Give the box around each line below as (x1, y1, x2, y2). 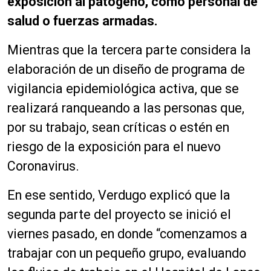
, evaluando (181, 245, 246, 261)
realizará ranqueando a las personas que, (7, 100, 244, 116)
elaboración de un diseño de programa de (7, 61, 245, 77)
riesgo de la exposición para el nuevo (7, 139, 221, 154)
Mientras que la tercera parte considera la (7, 42, 251, 57)
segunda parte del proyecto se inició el (7, 206, 231, 222)
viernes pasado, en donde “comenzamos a (7, 226, 247, 241)
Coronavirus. (7, 158, 79, 174)
